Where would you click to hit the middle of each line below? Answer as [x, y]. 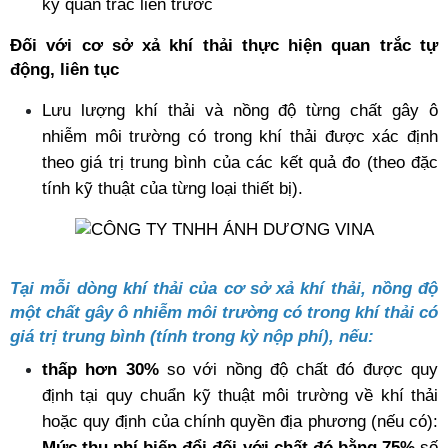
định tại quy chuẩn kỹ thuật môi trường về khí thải [240, 395]
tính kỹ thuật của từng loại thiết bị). [172, 188]
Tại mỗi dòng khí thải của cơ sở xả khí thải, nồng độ [224, 288]
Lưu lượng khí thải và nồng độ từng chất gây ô [240, 110]
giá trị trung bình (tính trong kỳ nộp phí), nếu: [192, 336]
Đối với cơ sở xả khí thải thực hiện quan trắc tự [224, 45]
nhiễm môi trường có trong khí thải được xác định [240, 136]
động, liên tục [64, 69]
